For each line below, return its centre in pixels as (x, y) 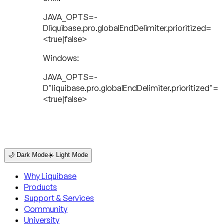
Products (40, 187)
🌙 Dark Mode (28, 155)
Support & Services (59, 198)
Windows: (61, 58)
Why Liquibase (50, 176)
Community (46, 209)
